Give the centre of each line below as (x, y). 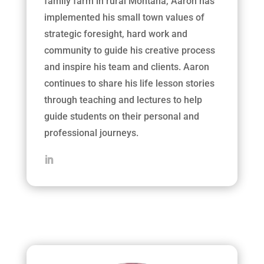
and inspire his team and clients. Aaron (126, 67)
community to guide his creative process (129, 50)
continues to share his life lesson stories (129, 83)
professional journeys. (91, 133)
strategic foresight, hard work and (115, 34)
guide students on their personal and (121, 116)
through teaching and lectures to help (123, 100)
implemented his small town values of (124, 17)
